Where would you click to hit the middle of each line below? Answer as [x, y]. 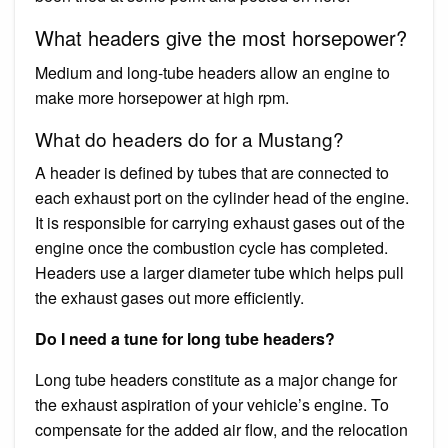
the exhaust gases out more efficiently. [169, 297]
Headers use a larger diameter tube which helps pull [219, 272]
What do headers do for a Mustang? [189, 138]
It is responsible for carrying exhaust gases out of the [220, 222]
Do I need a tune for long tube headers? [185, 338]
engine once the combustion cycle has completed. [211, 247]
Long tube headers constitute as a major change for [216, 379]
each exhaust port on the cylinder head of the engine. [222, 197]
